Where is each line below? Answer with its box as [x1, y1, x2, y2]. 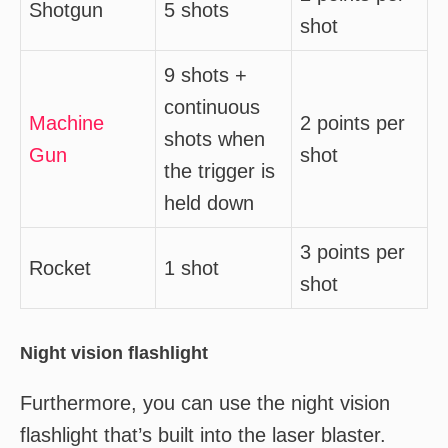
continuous [164, 96, 260, 118]
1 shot [164, 257, 219, 279]
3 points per [300, 241, 405, 263]
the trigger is [164, 160, 275, 182]
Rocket [29, 257, 91, 279]
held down [164, 192, 254, 214]
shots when [164, 128, 265, 150]
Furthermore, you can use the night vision [20, 392, 390, 414]
